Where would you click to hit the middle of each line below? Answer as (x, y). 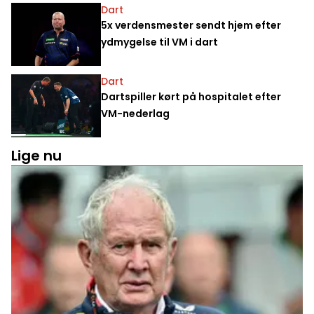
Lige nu (36, 156)
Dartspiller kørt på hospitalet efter (191, 97)
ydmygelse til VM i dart (159, 42)
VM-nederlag (135, 114)
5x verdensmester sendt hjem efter (191, 26)
